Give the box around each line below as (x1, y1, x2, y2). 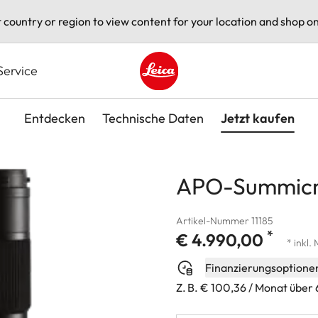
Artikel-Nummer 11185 (176, 214, 273, 227)
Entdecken (23, 109, 85, 126)
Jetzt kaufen (220, 109, 295, 126)
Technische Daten (102, 109, 204, 126)
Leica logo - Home (139, 90, 231, 105)
